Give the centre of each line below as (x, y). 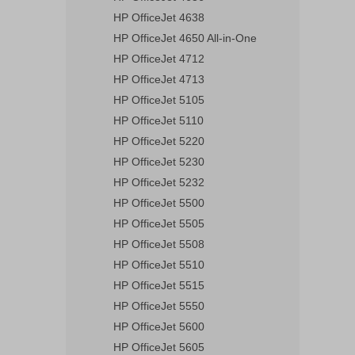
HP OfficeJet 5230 (159, 162)
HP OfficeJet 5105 (159, 100)
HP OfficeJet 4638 (159, 17)
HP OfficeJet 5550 (159, 306)
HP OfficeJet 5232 (159, 182)
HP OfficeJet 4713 (159, 79)
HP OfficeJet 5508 (159, 244)
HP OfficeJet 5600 (159, 326)
